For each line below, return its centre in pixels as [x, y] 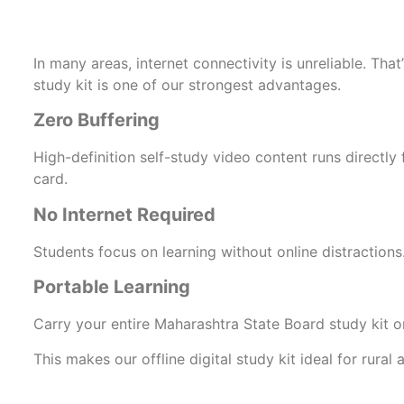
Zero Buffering [96, 120]
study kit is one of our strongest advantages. [187, 85]
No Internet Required [124, 214]
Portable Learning [112, 287]
